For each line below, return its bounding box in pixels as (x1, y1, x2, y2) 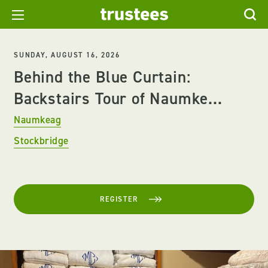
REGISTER (100, 194, 138, 204)
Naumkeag (14, 113, 62, 126)
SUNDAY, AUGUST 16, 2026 (14, 50, 120, 60)
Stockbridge (14, 134, 69, 147)
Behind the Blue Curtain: (14, 66, 191, 88)
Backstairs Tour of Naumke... (14, 88, 223, 109)
